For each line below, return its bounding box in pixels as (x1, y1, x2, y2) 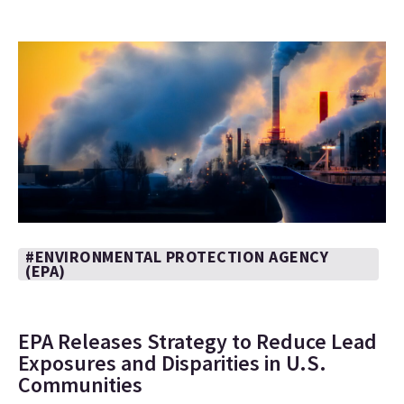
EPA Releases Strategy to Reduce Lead (18, 327, 377, 355)
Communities (18, 371, 142, 399)
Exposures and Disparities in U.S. (18, 349, 326, 377)
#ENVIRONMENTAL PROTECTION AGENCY (25, 246, 328, 267)
